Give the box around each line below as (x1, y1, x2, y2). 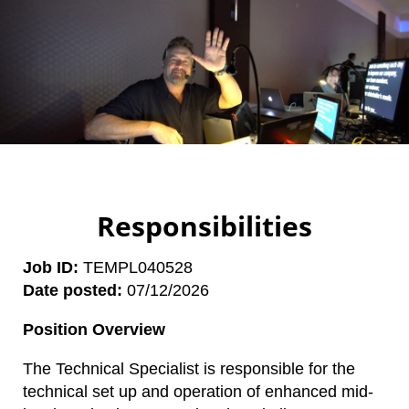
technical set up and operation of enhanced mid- (23, 382, 373, 401)
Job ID (23, 257, 73, 277)
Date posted (23, 280, 117, 299)
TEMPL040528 (79, 257, 193, 277)
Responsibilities (97, 206, 312, 245)
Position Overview (23, 320, 165, 339)
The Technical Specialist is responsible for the (23, 359, 355, 378)
